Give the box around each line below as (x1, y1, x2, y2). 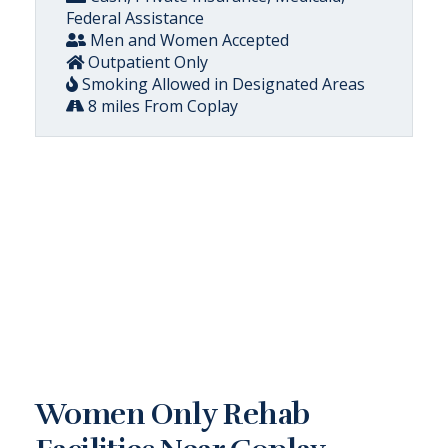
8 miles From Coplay (84, 95, 238, 117)
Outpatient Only (84, 51, 208, 73)
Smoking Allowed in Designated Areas (78, 73, 365, 95)
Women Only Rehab (35, 396, 310, 433)
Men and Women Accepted (86, 29, 289, 51)
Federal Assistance (66, 7, 204, 29)
